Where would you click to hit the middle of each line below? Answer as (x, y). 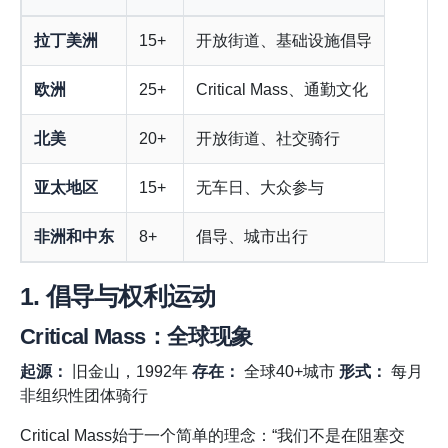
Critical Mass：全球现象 (136, 337)
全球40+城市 (289, 372)
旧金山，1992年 (130, 372)
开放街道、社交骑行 (268, 139)
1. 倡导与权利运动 (118, 296)
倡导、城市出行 (252, 237)
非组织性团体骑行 (84, 396)
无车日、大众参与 (260, 188)
